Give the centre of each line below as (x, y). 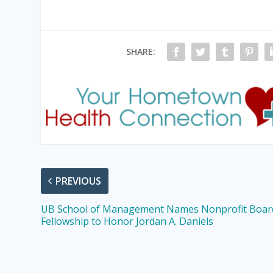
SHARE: (140, 51)
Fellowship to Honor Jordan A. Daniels (127, 221)
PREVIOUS (79, 181)
